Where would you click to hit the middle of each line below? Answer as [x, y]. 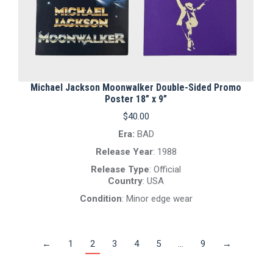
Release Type [120, 169]
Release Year [124, 152]
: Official [165, 169]
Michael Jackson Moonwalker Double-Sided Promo [136, 87]
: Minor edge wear [157, 199]
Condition [101, 199]
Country [125, 181]
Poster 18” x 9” [136, 99]
